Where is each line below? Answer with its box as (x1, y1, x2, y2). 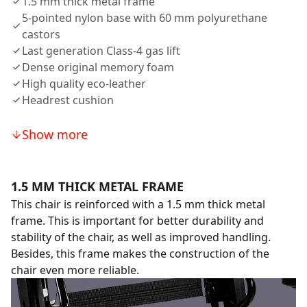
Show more (22, 126, 88, 143)
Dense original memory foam (22, 60, 174, 75)
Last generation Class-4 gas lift (22, 43, 180, 58)
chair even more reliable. (11, 262, 139, 278)
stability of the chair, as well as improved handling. (11, 230, 271, 245)
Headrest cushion (22, 93, 114, 108)
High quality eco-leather (22, 76, 146, 91)
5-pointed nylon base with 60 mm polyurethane (22, 10, 267, 25)
